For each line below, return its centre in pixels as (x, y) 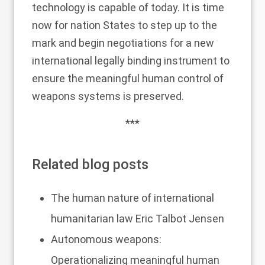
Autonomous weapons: (106, 239)
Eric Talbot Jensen (179, 219)
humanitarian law (92, 219)
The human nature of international (132, 198)
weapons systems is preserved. (108, 96)
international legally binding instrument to (131, 61)
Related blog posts (90, 164)
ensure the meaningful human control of (128, 78)
